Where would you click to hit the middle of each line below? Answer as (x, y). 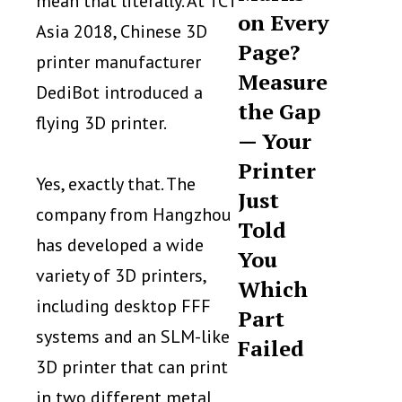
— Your (275, 141)
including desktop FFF (123, 306)
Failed (271, 348)
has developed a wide (120, 245)
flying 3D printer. (101, 122)
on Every (284, 22)
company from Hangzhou (134, 214)
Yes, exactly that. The (116, 184)
